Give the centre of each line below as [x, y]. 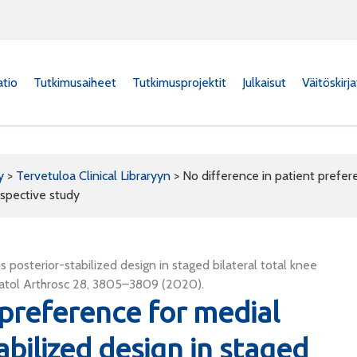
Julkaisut [264, 82]
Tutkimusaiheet [75, 82]
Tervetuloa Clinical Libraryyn [93, 176]
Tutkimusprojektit [179, 82]
